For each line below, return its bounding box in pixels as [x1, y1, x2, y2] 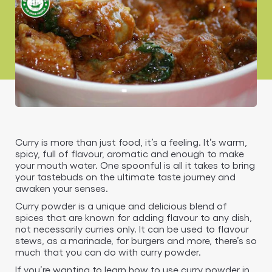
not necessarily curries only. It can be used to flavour [15, 223, 249, 234]
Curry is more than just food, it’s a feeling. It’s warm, [15, 136, 247, 148]
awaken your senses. [15, 182, 108, 194]
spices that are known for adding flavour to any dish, [15, 211, 252, 223]
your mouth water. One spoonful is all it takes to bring [15, 159, 255, 171]
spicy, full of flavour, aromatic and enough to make [15, 148, 244, 159]
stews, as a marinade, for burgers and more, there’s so [15, 234, 257, 246]
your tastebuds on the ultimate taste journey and [15, 171, 236, 182]
